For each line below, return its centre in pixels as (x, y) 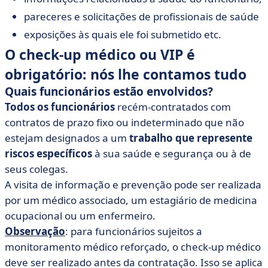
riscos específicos (48, 153)
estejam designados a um (67, 138)
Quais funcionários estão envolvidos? (109, 92)
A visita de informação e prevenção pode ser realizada (133, 185)
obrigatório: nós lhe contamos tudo (126, 74)
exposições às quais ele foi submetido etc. (123, 34)
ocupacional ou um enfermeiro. (80, 216)
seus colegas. (36, 169)
